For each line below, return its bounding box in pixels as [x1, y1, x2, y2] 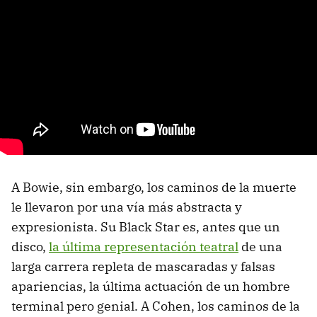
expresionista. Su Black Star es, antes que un [11, 218, 280, 235]
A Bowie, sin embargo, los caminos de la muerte [11, 178, 296, 195]
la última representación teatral [49, 238, 238, 255]
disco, [11, 238, 49, 255]
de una [238, 238, 282, 255]
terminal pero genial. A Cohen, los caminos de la [11, 297, 300, 314]
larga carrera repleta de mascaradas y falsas [11, 258, 275, 275]
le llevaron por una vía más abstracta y [11, 198, 242, 215]
